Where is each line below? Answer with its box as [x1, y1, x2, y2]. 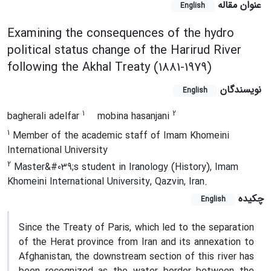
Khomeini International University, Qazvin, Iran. [7, 174, 207, 189]
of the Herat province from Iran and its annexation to [19, 235, 254, 250]
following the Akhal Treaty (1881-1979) [7, 58, 212, 77]
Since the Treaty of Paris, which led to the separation [19, 220, 254, 235]
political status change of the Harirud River [7, 41, 241, 60]
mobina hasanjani [97, 109, 172, 124]
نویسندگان [220, 82, 261, 97]
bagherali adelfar [7, 109, 82, 124]
